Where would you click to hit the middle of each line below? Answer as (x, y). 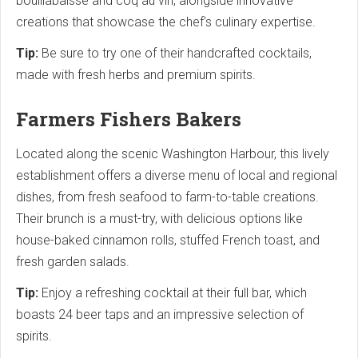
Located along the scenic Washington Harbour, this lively (173, 153)
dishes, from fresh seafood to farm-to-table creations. (167, 197)
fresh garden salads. (73, 261)
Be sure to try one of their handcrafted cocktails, (175, 53)
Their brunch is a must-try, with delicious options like (159, 218)
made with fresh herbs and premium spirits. (136, 74)
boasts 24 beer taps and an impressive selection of (160, 314)
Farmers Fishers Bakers (129, 119)
